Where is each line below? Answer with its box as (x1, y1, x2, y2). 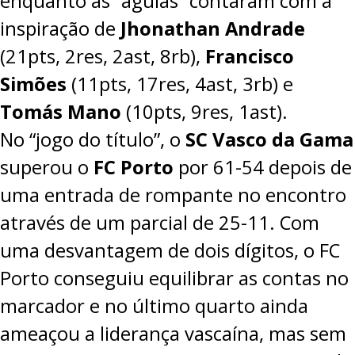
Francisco (205, 43, 294, 69)
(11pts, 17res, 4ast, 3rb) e (67, 71, 293, 97)
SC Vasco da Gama (185, 126, 353, 152)
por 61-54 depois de (174, 154, 352, 180)
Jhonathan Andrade (120, 15, 305, 41)
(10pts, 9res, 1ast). (121, 98, 288, 124)
